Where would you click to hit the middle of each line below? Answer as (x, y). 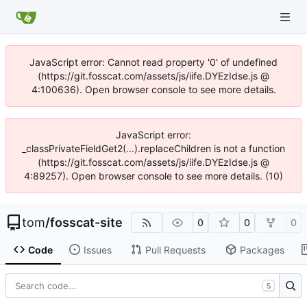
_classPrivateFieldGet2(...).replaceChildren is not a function (153, 148)
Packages (262, 249)
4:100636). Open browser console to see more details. (153, 89)
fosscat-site (86, 222)
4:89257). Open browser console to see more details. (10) (153, 176)
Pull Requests (175, 249)
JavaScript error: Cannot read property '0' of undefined (153, 62)
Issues (97, 249)
